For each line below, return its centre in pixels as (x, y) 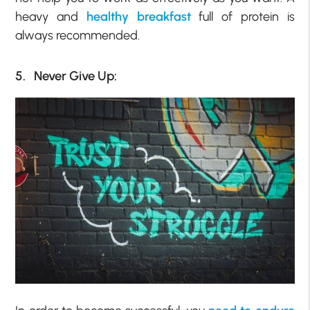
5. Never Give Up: (66, 75)
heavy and (51, 17)
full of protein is (243, 17)
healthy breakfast (138, 17)
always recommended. (78, 36)
